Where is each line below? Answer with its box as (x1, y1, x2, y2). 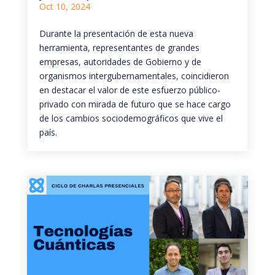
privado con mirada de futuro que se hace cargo (39, 98, 231, 110)
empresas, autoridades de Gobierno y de (39, 55, 201, 68)
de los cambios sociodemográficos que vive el (39, 112, 223, 124)
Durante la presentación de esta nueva (39, 27, 193, 39)
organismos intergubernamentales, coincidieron (39, 69, 229, 82)
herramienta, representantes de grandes (39, 41, 199, 53)
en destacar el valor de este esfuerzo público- (39, 83, 220, 96)
